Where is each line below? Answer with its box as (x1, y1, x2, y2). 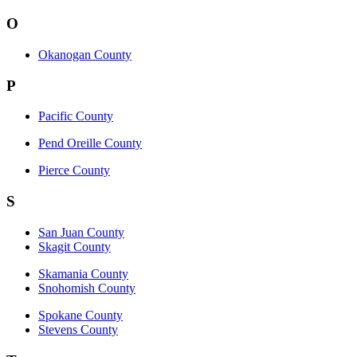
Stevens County (38, 322, 118, 336)
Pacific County (38, 109, 113, 124)
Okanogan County (38, 48, 131, 62)
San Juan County (38, 225, 124, 239)
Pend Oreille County (38, 136, 142, 151)
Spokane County (38, 308, 123, 322)
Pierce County (38, 163, 110, 178)
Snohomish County (38, 280, 135, 295)
